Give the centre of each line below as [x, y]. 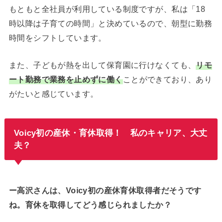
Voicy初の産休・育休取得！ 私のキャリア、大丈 [111, 133]
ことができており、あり [167, 80]
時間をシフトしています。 [57, 37]
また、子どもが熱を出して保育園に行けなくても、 [102, 65]
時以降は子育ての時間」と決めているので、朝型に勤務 [111, 23]
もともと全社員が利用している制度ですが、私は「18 [107, 9]
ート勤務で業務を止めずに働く [66, 80]
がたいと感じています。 [54, 94]
